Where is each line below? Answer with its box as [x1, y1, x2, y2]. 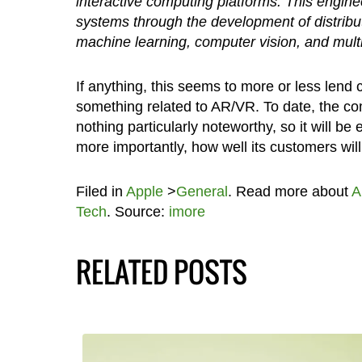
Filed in [75, 183, 126, 200]
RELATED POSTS [75, 250, 247, 293]
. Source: [106, 203, 169, 220]
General [175, 183, 228, 200]
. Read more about [227, 183, 351, 200]
